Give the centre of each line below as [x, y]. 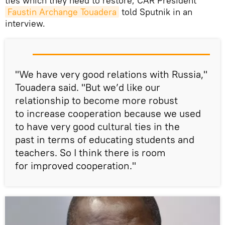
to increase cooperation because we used [108, 114]
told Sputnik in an [156, 12]
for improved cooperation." [76, 166]
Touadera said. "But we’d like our [88, 87]
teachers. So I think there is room [90, 153]
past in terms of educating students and [105, 140]
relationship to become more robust [96, 100]
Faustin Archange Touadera [62, 12]
